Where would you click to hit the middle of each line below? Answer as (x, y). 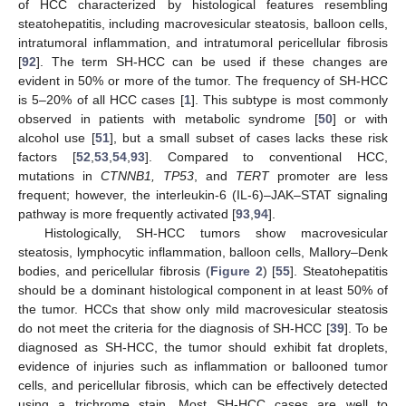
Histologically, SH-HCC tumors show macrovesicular (216, 233)
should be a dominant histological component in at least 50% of (203, 290)
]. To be (366, 329)
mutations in (59, 176)
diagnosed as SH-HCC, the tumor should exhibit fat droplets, (203, 348)
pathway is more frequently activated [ (127, 214)
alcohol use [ (57, 138)
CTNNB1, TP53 (147, 176)
